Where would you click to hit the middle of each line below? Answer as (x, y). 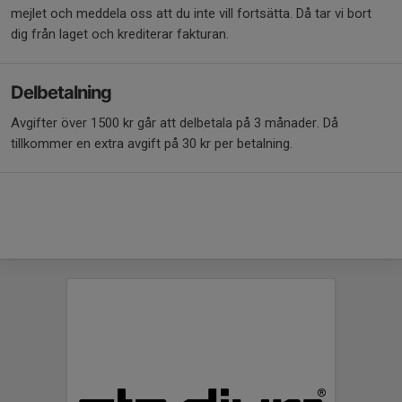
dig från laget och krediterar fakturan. (120, 34)
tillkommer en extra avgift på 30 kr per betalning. (152, 144)
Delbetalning (61, 92)
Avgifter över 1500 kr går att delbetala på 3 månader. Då (175, 123)
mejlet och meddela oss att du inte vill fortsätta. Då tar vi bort (191, 13)
